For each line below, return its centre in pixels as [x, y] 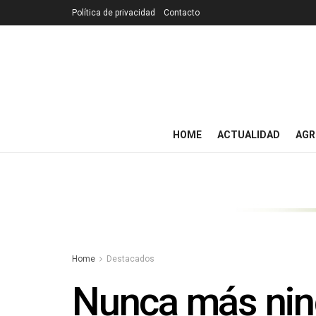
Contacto [182, 13]
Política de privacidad [114, 13]
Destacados [130, 259]
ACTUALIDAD [249, 135]
